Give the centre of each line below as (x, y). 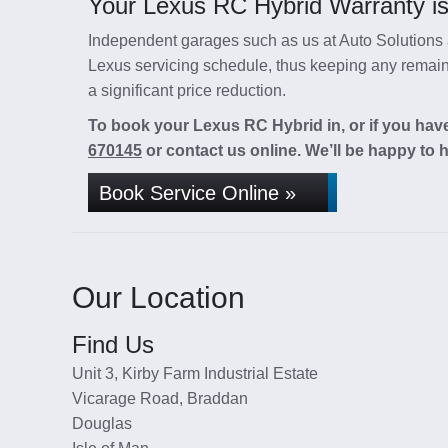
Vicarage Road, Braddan (160, 398)
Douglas (102, 423)
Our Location (158, 297)
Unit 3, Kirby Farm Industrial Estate (195, 373)
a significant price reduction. (187, 90)
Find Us (113, 344)
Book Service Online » (197, 193)
